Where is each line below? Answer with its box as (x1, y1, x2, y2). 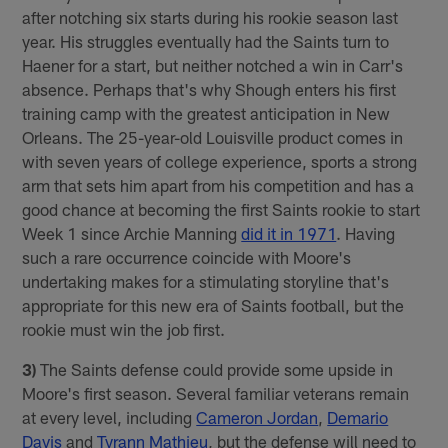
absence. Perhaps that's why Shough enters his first (22, 79, 397, 99)
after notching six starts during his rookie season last (22, 7, 399, 27)
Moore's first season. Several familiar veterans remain (22, 383, 410, 403)
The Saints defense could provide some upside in (36, 359, 394, 379)
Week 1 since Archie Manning (22, 223, 242, 243)
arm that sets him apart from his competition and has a (22, 175, 415, 195)
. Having (336, 223, 396, 243)
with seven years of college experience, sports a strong (22, 151, 418, 171)
